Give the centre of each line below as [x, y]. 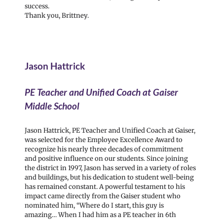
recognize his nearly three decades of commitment [104, 149]
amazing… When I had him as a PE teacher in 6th [100, 215]
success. [37, 6]
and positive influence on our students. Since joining [106, 158]
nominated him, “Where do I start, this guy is [94, 205]
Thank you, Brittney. [57, 16]
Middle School [52, 106]
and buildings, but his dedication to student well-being [109, 177]
